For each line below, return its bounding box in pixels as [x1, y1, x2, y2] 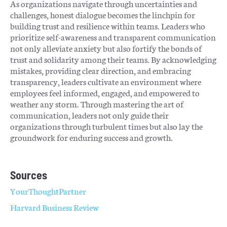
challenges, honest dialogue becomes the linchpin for [10, 8, 195, 20]
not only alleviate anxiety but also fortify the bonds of [10, 42, 202, 54]
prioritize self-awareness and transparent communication [10, 30, 216, 43]
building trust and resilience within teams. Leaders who [10, 19, 205, 31]
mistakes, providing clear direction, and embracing [10, 64, 191, 76]
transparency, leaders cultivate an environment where [10, 75, 201, 87]
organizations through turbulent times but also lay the [10, 120, 203, 132]
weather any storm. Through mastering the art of [10, 97, 183, 109]
